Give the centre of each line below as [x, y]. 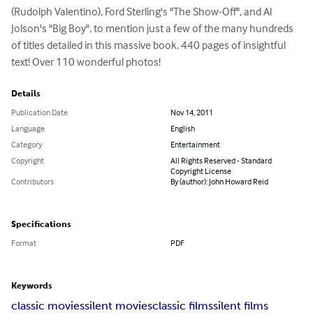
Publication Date [39, 112]
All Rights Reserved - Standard [221, 161]
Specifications [41, 225]
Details [26, 94]
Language [28, 129]
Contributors [32, 182]
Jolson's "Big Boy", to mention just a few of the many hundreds [153, 28]
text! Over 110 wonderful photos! [86, 62]
